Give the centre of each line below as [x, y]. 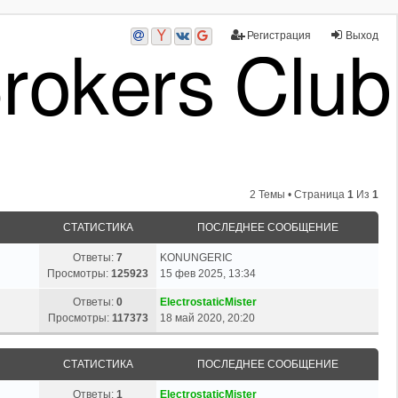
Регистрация [279, 36]
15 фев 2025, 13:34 [208, 273]
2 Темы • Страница [298, 194]
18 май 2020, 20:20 [207, 318]
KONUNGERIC [196, 257]
